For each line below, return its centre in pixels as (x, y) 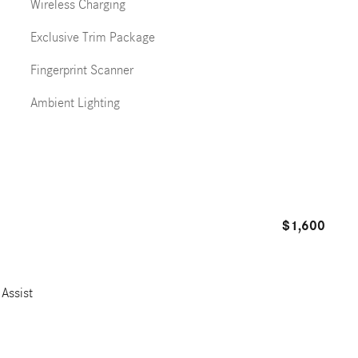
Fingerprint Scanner (82, 70)
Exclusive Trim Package (92, 37)
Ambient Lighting (75, 103)
